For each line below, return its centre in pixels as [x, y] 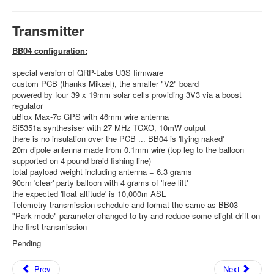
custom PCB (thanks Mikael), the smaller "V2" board [106, 83]
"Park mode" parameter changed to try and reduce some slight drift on [136, 216]
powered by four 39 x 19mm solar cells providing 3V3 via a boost [127, 94]
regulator [28, 106]
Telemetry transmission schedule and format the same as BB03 [125, 205]
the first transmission [50, 227]
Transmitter [48, 31]
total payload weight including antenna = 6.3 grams [102, 172]
